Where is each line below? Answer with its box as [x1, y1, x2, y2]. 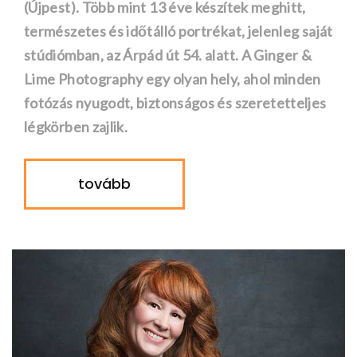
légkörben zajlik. [24, 118, 128, 135]
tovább [78, 174, 131, 194]
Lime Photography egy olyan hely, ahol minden [24, 70, 321, 88]
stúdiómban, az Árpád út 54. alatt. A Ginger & [24, 46, 312, 64]
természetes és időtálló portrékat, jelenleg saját [24, 22, 333, 40]
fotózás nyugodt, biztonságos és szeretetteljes [24, 94, 327, 112]
